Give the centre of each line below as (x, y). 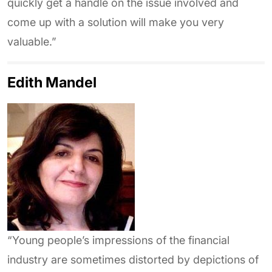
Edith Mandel (52, 82)
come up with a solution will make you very (116, 22)
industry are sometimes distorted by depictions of (133, 260)
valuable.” (32, 42)
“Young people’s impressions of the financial (118, 240)
